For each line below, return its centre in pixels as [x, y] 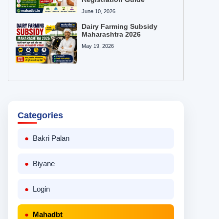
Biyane [44, 163]
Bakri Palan [51, 138]
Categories [40, 115]
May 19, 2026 [98, 46]
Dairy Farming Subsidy [120, 27]
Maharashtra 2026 [111, 34]
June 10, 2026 [99, 11]
